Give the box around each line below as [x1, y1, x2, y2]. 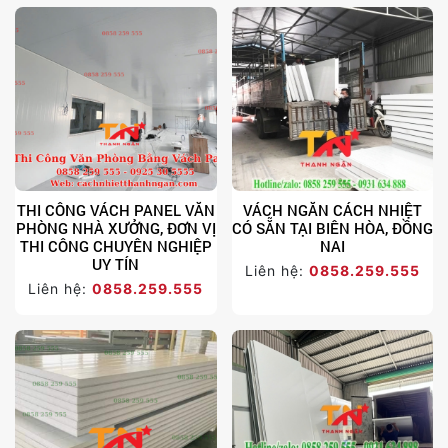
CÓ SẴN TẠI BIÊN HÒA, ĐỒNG [231, 218, 433, 239]
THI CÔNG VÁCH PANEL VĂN [16, 200, 215, 221]
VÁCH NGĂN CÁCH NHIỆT [242, 200, 422, 221]
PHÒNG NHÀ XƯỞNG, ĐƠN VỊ [15, 218, 216, 239]
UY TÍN [92, 254, 140, 275]
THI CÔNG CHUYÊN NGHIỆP [19, 236, 212, 257]
